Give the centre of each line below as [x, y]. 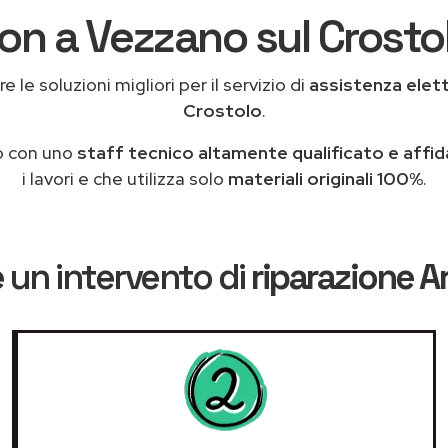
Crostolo [222, 110]
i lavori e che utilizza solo [124, 178]
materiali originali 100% [325, 178]
